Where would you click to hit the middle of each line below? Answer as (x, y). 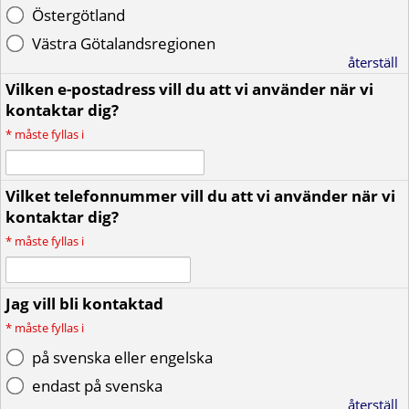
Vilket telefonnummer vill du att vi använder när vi (200, 196)
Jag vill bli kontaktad (84, 304)
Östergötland (79, 15)
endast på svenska (97, 386)
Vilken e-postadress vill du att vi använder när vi (189, 89)
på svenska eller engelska (122, 357)
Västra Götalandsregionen (124, 43)
